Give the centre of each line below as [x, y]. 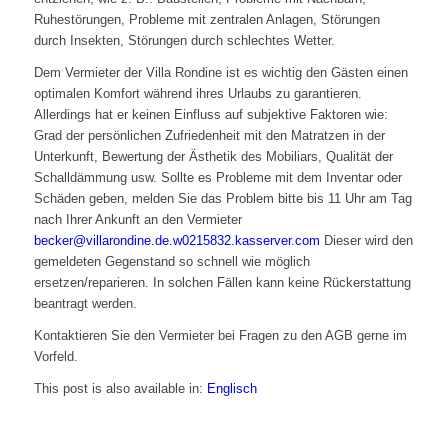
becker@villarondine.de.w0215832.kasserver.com [176, 241]
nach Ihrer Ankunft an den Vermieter [137, 220]
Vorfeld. [55, 357]
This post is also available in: [120, 389]
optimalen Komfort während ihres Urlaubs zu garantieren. [197, 94]
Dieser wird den [366, 241]
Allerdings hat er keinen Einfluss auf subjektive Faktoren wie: [210, 115]
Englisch [231, 389]
